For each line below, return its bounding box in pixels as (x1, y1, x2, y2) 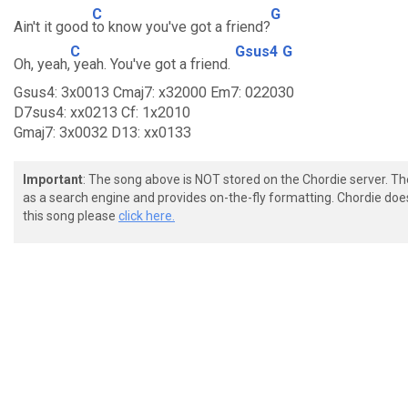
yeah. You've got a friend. (70, 56, 230, 73)
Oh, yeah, (14, 56, 70, 73)
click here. (118, 209, 175, 223)
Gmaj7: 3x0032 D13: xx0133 (14, 124, 191, 141)
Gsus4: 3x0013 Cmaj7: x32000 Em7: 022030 (14, 84, 294, 101)
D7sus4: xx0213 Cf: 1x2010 (14, 104, 190, 121)
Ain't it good (14, 18, 92, 36)
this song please (23, 209, 118, 223)
